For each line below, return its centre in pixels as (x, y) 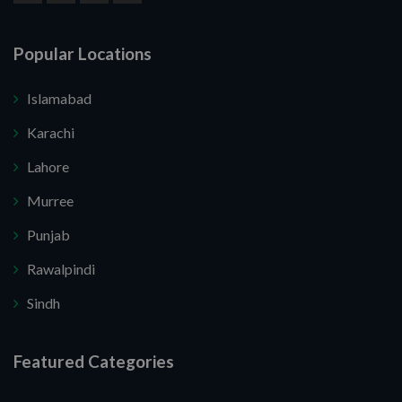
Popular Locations (83, 54)
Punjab (48, 235)
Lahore (48, 167)
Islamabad (59, 99)
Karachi (51, 133)
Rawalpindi (61, 269)
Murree (50, 201)
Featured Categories (94, 362)
